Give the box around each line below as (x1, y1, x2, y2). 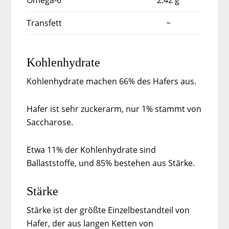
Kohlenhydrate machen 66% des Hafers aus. (27, 75, 197, 87)
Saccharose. (27, 116, 74, 128)
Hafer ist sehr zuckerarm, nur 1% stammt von (27, 103, 202, 114)
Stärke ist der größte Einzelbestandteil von (27, 204, 190, 216)
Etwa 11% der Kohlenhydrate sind (27, 144, 156, 155)
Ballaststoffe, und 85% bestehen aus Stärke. (27, 157, 195, 169)
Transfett (27, 17, 62, 29)
